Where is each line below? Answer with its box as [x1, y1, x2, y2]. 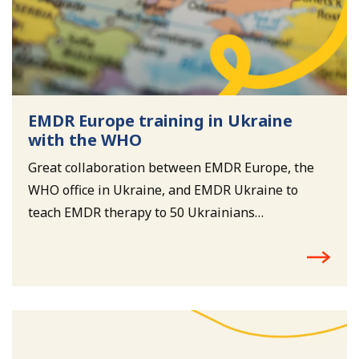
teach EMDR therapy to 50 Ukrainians [28, 203, 255, 221]
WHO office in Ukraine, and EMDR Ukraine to [28, 180, 298, 199]
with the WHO [28, 128, 142, 151]
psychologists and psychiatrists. [28, 225, 219, 244]
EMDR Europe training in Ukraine [28, 109, 292, 131]
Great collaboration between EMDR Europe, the [28, 158, 314, 176]
